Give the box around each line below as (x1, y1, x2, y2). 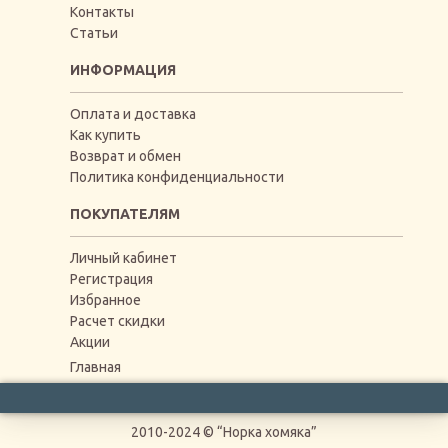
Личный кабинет (70, 249, 177, 266)
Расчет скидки (70, 312, 165, 329)
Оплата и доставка (70, 105, 196, 122)
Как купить (70, 126, 141, 143)
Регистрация (70, 270, 153, 287)
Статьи (70, 24, 118, 41)
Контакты (70, 3, 134, 20)
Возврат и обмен (70, 147, 181, 164)
